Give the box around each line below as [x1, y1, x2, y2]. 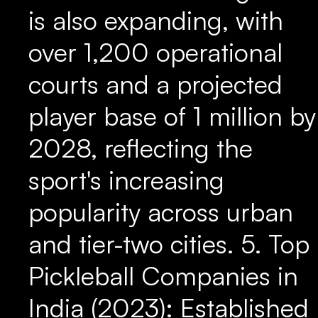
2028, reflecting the [28, 132, 253, 164]
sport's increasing [28, 164, 224, 196]
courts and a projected [28, 68, 283, 100]
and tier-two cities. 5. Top [28, 228, 309, 260]
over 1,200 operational [28, 36, 283, 68]
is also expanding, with [28, 4, 283, 36]
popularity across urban [28, 196, 293, 228]
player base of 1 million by [28, 100, 316, 132]
